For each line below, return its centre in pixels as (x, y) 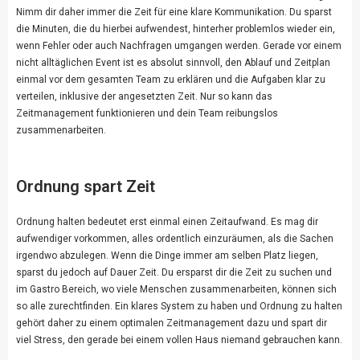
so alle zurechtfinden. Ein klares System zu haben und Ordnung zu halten (179, 307)
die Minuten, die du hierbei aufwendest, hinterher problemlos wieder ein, (176, 29)
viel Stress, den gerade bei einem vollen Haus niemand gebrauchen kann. (179, 340)
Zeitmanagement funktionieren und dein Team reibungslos (147, 114)
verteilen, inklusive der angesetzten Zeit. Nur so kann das (144, 97)
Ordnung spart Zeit (86, 187)
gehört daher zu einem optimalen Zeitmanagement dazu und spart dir (172, 323)
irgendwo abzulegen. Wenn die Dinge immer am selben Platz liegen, (167, 256)
